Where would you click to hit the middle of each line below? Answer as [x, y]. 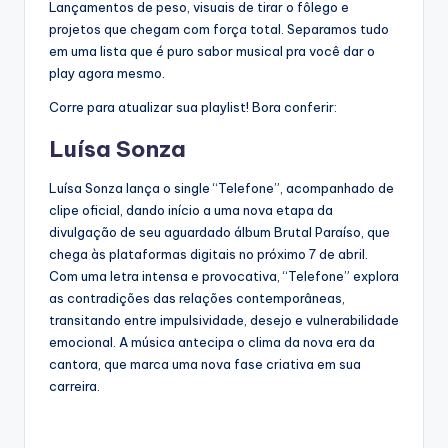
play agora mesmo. [107, 73]
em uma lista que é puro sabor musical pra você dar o [212, 51]
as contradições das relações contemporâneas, [197, 298]
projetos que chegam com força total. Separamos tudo [219, 29]
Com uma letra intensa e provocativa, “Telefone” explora [224, 276]
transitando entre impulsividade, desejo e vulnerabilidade [224, 320]
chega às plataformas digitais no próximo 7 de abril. [210, 254]
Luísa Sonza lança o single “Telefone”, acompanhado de [221, 188]
